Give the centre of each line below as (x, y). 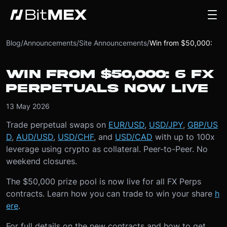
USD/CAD (134, 137)
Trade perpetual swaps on (57, 125)
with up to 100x (184, 137)
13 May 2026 (28, 106)
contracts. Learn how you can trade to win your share (110, 194)
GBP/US (203, 125)
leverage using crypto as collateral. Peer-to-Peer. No (107, 149)
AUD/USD (35, 137)
